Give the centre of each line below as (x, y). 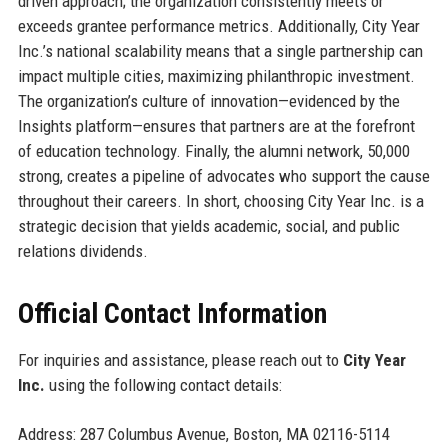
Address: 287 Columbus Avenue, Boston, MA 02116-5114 (203, 434)
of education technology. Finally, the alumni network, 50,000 (213, 151)
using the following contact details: (163, 385)
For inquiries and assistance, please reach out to (180, 360)
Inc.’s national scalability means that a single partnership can (220, 51)
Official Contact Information (172, 314)
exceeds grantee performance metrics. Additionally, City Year (218, 26)
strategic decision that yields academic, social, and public (208, 226)
